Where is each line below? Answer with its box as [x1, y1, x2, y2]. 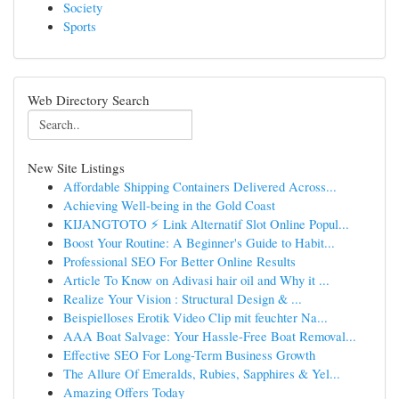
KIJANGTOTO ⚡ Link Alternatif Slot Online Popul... [63, 215, 349, 232]
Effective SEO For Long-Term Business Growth [63, 346, 315, 363]
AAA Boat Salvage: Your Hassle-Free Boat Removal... [63, 327, 356, 345]
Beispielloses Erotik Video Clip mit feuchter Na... [63, 308, 328, 326]
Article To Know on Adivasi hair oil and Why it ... [63, 271, 330, 289]
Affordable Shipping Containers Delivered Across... [63, 177, 337, 195]
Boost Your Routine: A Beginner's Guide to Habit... [63, 233, 335, 251]
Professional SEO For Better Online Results [63, 252, 296, 270]
